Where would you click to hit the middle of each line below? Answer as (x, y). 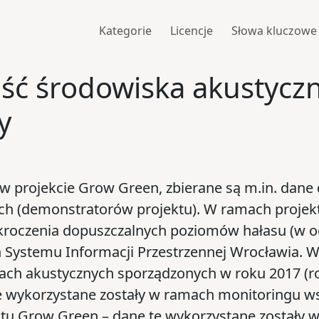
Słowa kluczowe (274, 30)
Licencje (191, 30)
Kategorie (125, 30)
